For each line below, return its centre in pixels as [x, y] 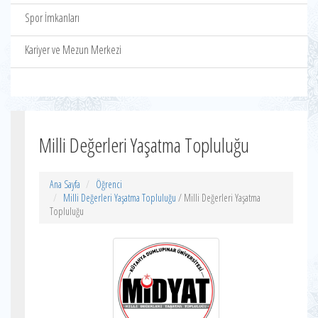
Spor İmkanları [52, 18]
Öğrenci [109, 184]
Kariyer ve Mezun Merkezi [73, 50]
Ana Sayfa [65, 184]
